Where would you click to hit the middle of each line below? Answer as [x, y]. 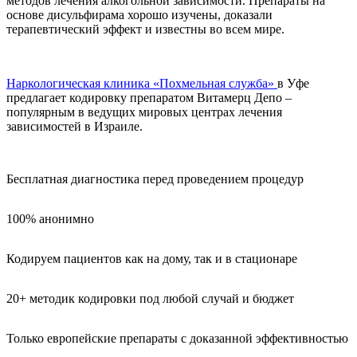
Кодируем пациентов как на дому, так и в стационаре [152, 258]
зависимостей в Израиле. [75, 126]
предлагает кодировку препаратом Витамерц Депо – [149, 97]
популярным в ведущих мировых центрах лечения [144, 112]
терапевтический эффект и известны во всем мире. [145, 29]
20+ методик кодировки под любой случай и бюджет [150, 298]
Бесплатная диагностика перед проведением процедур [155, 178]
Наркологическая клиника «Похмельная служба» [142, 83]
